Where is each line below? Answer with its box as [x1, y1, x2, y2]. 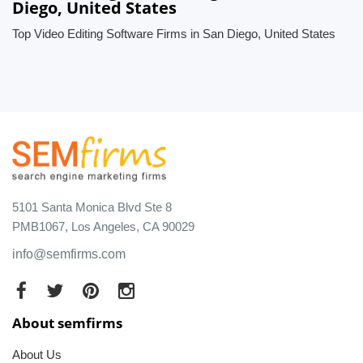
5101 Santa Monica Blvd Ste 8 [12, 199, 172, 214]
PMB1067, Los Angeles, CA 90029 [12, 219, 194, 233]
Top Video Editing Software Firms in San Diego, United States [12, 27, 335, 41]
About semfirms [12, 313, 122, 332]
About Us [12, 347, 62, 361]
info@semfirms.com [12, 246, 126, 261]
